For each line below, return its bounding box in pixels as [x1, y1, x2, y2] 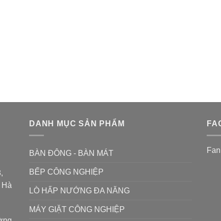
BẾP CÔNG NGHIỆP [29, 168, 104, 177]
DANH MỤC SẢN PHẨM [29, 119, 125, 128]
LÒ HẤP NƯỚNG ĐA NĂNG [29, 186, 130, 195]
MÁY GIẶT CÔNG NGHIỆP [29, 205, 125, 214]
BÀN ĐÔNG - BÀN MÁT [29, 149, 113, 158]
